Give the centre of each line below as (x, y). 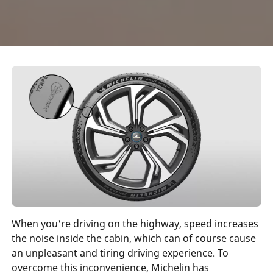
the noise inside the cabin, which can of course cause (133, 238)
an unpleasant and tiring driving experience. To (120, 253)
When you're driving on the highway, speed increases (135, 223)
